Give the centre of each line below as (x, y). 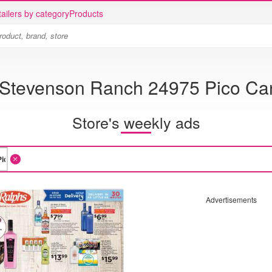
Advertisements (231, 199)
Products (86, 13)
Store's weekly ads (136, 122)
